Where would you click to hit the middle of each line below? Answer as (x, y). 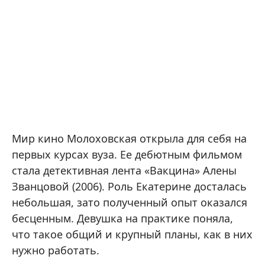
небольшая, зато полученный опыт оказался (130, 202)
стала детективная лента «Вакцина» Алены (124, 170)
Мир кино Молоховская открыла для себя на (129, 138)
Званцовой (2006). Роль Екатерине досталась (129, 186)
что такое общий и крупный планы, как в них (132, 234)
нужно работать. (56, 250)
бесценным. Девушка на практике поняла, (122, 218)
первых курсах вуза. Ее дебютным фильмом (127, 154)
